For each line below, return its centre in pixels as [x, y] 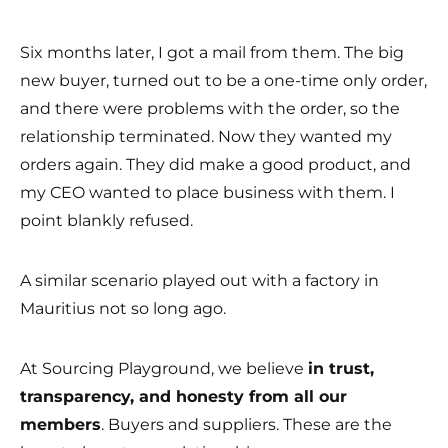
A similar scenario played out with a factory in [199, 280]
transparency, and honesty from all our [183, 396]
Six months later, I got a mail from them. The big [212, 52]
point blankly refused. [106, 220]
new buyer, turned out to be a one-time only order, [223, 80]
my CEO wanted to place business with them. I [207, 192]
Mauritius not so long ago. [123, 308]
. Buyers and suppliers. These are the [246, 424]
